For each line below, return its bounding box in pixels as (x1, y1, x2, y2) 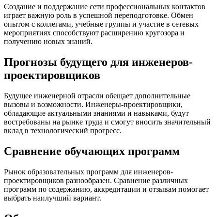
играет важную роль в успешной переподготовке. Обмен (4, 11, 193, 20)
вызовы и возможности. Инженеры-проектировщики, (4, 100, 183, 109)
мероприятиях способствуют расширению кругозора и (4, 29, 185, 37)
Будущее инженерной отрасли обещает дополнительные (4, 92, 190, 100)
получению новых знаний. (4, 37, 93, 46)
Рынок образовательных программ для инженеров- (4, 167, 173, 176)
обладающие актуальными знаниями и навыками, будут (4, 109, 189, 118)
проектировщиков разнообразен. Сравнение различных (4, 176, 188, 185)
